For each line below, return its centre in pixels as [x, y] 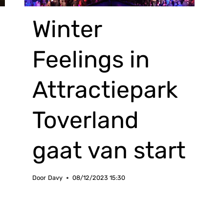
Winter [67, 29]
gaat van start [109, 150]
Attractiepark [105, 89]
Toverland [86, 120]
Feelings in [91, 59]
